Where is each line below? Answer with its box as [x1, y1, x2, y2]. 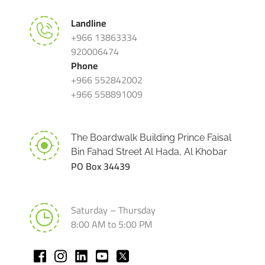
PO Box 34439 [71, 157, 130, 175]
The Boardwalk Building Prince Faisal [71, 132, 231, 143]
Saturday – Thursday [71, 201, 156, 219]
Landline [71, 14, 106, 32]
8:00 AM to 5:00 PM [71, 215, 152, 233]
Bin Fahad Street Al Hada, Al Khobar [71, 146, 227, 157]
